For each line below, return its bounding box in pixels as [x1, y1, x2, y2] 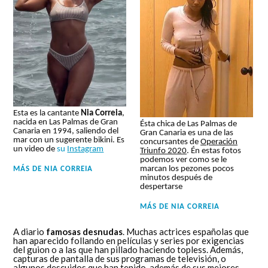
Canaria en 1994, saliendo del [13, 127, 119, 136]
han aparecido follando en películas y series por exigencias [13, 234, 245, 246]
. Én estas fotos [187, 146, 242, 156]
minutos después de [140, 173, 213, 182]
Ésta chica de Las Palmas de [140, 119, 237, 129]
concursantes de [140, 137, 201, 147]
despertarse [140, 182, 183, 191]
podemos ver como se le [140, 155, 227, 165]
